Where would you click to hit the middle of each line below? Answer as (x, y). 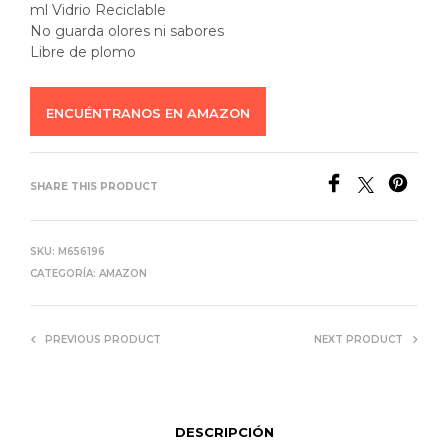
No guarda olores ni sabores (127, 31)
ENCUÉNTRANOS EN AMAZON (148, 113)
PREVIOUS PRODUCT (103, 340)
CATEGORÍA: (64, 274)
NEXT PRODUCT (358, 340)
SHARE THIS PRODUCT (94, 187)
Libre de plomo (83, 52)
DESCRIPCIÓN (224, 431)
